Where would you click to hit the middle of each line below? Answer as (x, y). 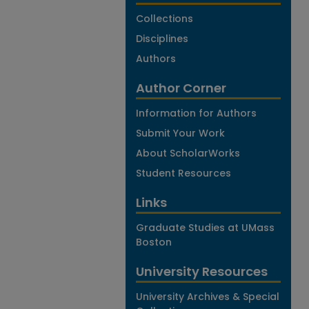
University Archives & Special (208, 297)
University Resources (202, 271)
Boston (154, 242)
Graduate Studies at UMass (205, 228)
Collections (165, 19)
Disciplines (162, 39)
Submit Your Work (180, 133)
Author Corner (181, 88)
